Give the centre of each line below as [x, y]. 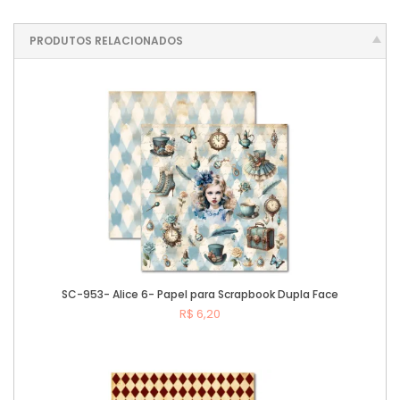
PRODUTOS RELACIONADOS [106, 41]
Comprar [219, 362]
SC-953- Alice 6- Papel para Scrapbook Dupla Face [200, 295]
